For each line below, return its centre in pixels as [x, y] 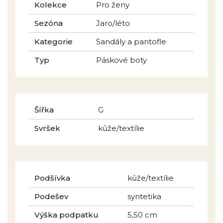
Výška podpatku [66, 215]
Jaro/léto [113, 23]
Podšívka [52, 178]
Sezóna [49, 23]
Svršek [47, 128]
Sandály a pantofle [131, 41]
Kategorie [54, 41]
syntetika [144, 196]
